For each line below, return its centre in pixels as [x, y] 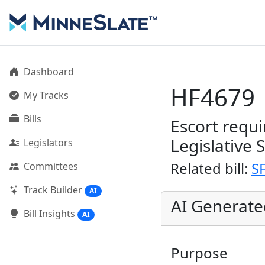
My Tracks [46, 95]
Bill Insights [49, 214]
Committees [51, 166]
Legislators [48, 143]
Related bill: [211, 168]
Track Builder [53, 190]
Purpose [199, 253]
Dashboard [49, 72]
